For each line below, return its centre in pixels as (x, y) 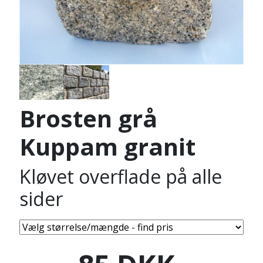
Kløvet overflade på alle (120, 176)
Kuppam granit (107, 146)
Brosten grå (88, 118)
